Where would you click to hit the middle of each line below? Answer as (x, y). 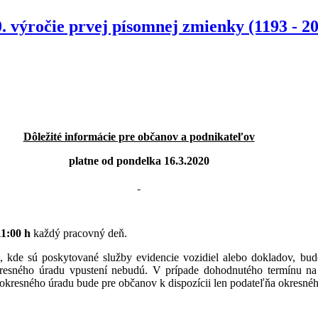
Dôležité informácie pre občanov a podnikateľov (139, 136)
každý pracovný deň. (79, 233)
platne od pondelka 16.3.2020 (139, 160)
